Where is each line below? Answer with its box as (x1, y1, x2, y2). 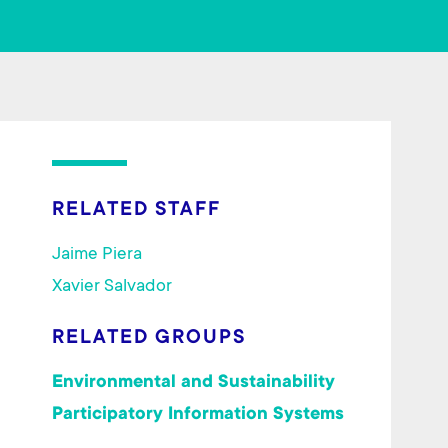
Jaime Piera (52, 245, 142, 266)
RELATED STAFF (52, 200, 221, 223)
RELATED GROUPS (52, 328, 246, 351)
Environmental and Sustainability (52, 373, 335, 394)
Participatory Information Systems (52, 405, 344, 426)
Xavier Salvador (52, 277, 172, 298)
